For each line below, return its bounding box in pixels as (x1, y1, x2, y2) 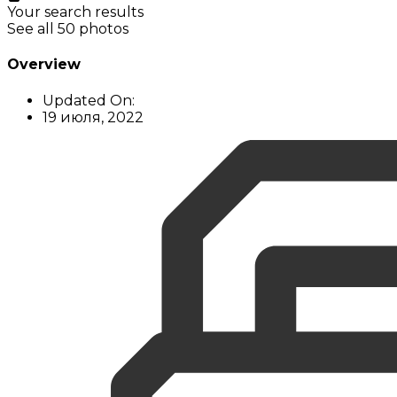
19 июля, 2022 (43, 108, 144, 126)
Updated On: (43, 91, 135, 109)
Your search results (7, 4, 144, 21)
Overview (7, 56, 81, 74)
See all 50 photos (7, 20, 128, 38)
